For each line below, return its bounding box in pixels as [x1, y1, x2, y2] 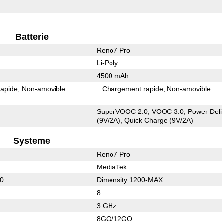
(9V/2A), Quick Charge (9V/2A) [96, 116, 193, 124]
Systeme [13, 135, 51, 146]
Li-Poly [96, 58, 118, 67]
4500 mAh [96, 71, 129, 80]
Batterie [15, 31, 49, 42]
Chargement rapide [102, 84, 164, 93]
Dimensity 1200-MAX [96, 175, 163, 184]
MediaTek [96, 163, 127, 171]
